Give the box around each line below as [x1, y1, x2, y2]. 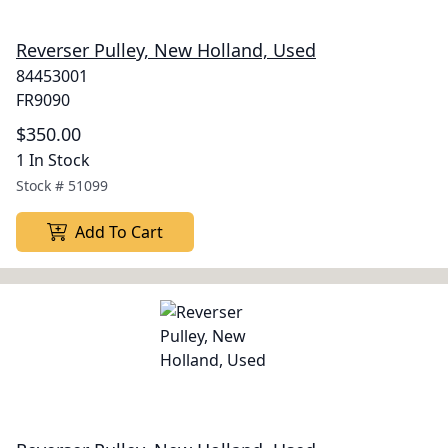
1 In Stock [16, 149, 90, 171]
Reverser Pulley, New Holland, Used [16, 38, 316, 62]
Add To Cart [75, 221, 163, 243]
